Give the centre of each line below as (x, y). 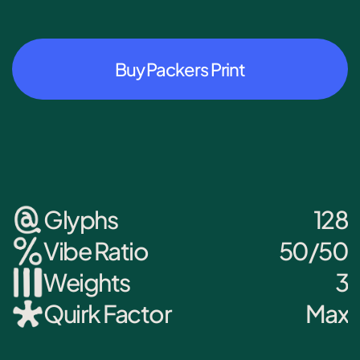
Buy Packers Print (180, 69)
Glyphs (80, 219)
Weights (87, 282)
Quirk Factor (107, 313)
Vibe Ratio (96, 251)
